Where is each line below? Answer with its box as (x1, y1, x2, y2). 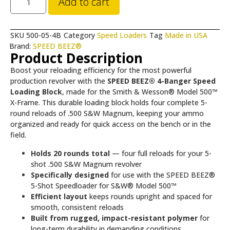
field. (10, 130, 26, 140)
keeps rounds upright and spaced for (87, 191, 212, 201)
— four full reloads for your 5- (110, 148, 212, 158)
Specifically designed (31, 169, 109, 180)
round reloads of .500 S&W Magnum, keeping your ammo (10, 108, 204, 119)
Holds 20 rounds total (31, 148, 110, 158)
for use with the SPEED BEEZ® (109, 169, 215, 180)
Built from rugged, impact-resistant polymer (31, 213, 198, 223)
